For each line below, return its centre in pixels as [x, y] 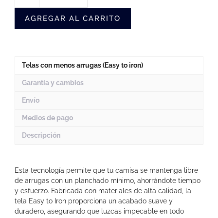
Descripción [41, 135]
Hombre [100, 40]
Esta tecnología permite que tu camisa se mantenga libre [106, 171]
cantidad [101, 61]
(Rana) [97, 51]
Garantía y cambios [53, 82]
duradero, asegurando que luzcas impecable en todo [99, 211]
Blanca [98, 30]
